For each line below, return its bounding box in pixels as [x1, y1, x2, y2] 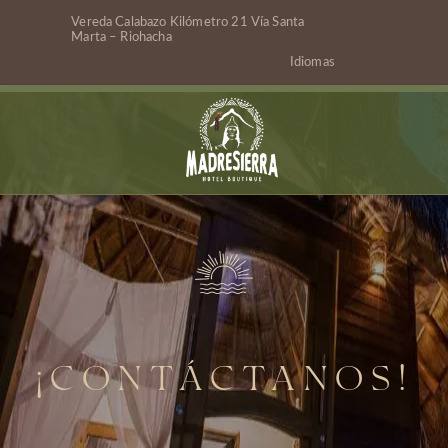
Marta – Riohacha [71, 31, 172, 44]
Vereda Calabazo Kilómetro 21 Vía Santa [71, 16, 305, 29]
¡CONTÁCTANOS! [35, 354, 413, 411]
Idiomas [289, 56, 335, 69]
